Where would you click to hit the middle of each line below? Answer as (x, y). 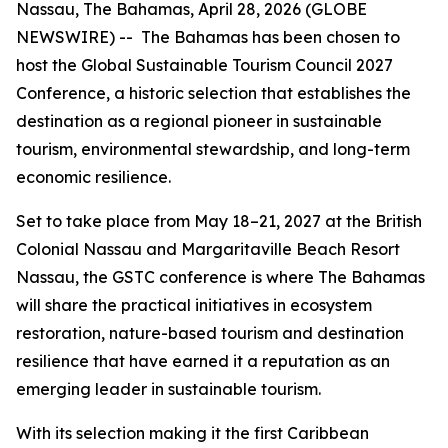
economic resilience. (93, 177)
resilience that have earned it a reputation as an (203, 361)
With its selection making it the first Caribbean (192, 433)
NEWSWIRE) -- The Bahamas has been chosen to (208, 37)
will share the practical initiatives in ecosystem (194, 305)
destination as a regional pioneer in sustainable (199, 121)
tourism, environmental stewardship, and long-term (213, 149)
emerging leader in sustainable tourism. (168, 389)
